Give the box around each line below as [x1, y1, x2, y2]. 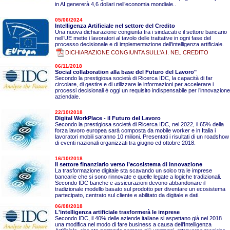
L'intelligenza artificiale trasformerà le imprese [54, 208, 180, 215]
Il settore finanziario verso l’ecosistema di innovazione [54, 161, 202, 167]
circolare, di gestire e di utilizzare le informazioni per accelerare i [54, 81, 214, 87]
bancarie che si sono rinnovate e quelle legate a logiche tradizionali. [54, 173, 221, 180]
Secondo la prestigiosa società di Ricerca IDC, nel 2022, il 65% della [54, 121, 224, 127]
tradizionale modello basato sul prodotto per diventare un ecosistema [54, 185, 225, 192]
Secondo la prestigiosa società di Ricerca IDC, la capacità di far [54, 74, 213, 81]
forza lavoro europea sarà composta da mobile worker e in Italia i [54, 127, 216, 133]
